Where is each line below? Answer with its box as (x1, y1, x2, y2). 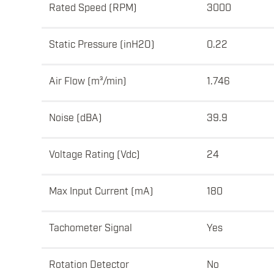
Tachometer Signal (49, 221, 132, 234)
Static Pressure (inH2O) (49, 37, 155, 50)
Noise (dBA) (49, 111, 102, 124)
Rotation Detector (49, 257, 129, 270)
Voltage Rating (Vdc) (49, 147, 140, 160)
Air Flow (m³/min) (49, 74, 127, 87)
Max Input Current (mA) (49, 184, 154, 197)
